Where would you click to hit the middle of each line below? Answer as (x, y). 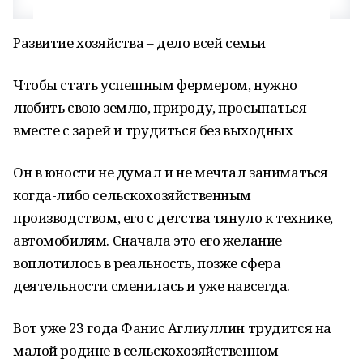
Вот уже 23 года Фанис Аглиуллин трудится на (172, 328)
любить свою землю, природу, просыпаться (160, 107)
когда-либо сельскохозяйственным (132, 195)
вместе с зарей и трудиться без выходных (153, 130)
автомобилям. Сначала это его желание (147, 240)
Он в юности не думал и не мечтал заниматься (171, 172)
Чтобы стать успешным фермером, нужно (155, 85)
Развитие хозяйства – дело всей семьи (139, 43)
